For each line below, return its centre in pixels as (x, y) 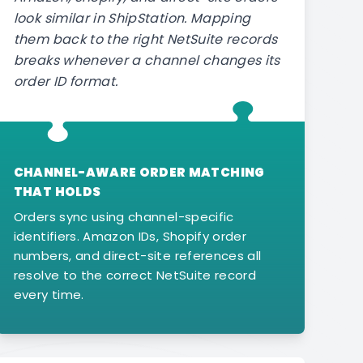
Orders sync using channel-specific (124, 216)
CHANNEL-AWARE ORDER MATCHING (139, 172)
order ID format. (66, 82)
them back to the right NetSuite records (145, 40)
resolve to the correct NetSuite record (135, 275)
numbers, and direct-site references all (137, 255)
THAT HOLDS (57, 191)
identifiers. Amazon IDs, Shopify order (130, 236)
